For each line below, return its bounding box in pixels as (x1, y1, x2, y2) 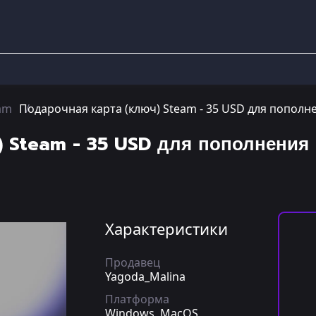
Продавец (105, 255, 160, 270)
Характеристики (105, 218, 228, 239)
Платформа (105, 291, 169, 307)
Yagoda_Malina (105, 269, 186, 284)
